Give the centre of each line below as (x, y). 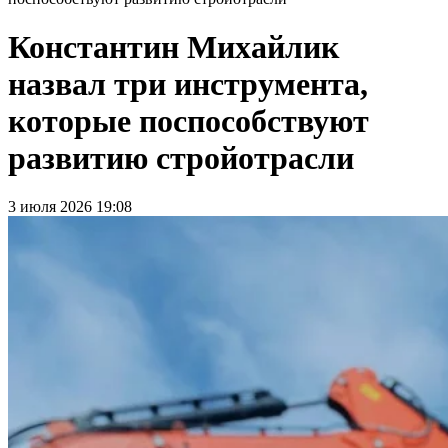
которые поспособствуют (188, 120)
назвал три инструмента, (188, 83)
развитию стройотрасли (181, 157)
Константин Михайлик (173, 46)
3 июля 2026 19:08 (70, 207)
